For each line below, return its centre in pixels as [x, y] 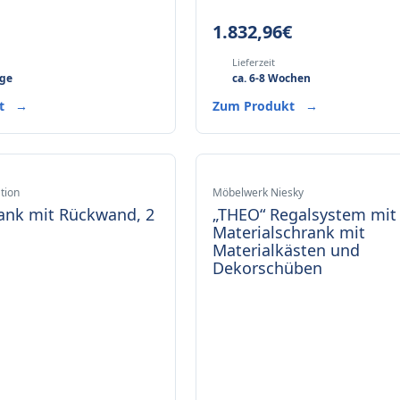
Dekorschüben [268, 268]
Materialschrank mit [289, 232]
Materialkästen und [287, 250]
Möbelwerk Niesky [258, 192]
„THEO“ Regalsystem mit [305, 214]
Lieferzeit [254, 62]
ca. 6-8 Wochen [272, 78]
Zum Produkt [256, 106]
